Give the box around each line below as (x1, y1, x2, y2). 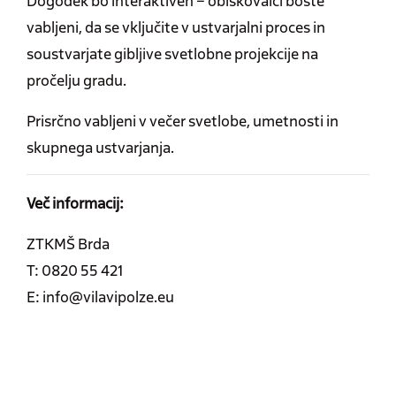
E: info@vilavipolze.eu (27, 286, 174, 306)
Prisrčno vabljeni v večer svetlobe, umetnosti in (27, 110, 339, 130)
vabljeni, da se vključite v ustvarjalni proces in (27, 17, 325, 36)
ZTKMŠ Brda (27, 233, 110, 253)
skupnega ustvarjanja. (27, 137, 174, 156)
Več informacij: (27, 193, 124, 212)
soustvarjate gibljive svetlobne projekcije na (27, 43, 318, 63)
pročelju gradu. (27, 70, 126, 89)
